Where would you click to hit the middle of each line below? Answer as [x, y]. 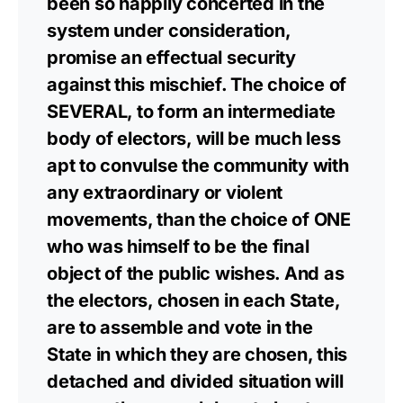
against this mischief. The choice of [197, 85]
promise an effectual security [171, 58]
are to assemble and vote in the [180, 327]
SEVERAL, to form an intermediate [191, 112]
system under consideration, [169, 31]
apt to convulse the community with [198, 166]
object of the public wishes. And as [196, 273]
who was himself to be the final [178, 246]
